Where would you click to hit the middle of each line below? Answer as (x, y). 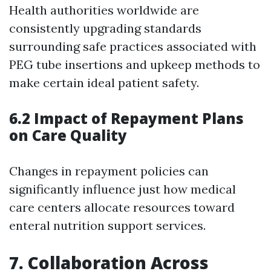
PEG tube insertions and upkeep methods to (135, 65)
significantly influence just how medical (122, 189)
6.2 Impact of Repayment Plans (126, 119)
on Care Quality (68, 135)
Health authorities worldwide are (104, 10)
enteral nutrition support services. (107, 226)
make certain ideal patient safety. (104, 83)
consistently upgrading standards (105, 28)
